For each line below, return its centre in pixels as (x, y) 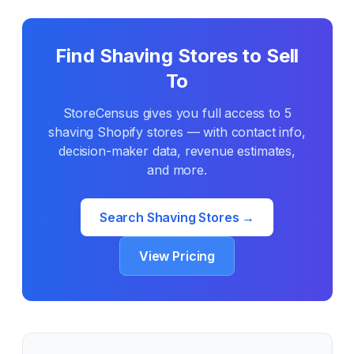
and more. (177, 170)
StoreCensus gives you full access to (173, 113)
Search (123, 217)
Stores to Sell (236, 56)
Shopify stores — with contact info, (200, 132)
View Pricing (177, 256)
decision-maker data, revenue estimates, (177, 151)
